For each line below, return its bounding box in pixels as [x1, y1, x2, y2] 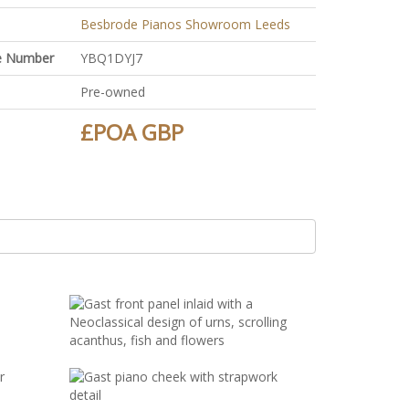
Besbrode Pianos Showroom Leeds [79, 16, 290, 33]
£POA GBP [79, 117, 184, 147]
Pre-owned [79, 83, 145, 100]
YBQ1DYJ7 [79, 49, 142, 67]
